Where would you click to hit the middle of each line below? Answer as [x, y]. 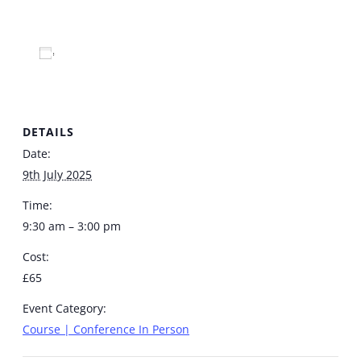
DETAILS [48, 132]
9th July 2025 [57, 175]
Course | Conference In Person [106, 330]
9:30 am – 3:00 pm [72, 226]
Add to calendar [110, 53]
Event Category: [64, 309]
